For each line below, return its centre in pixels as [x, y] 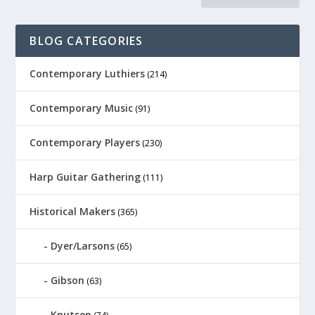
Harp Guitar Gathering [85, 176]
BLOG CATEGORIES [86, 40]
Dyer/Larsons [83, 245]
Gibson [68, 280]
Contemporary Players [85, 142]
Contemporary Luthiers [88, 73]
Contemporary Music [82, 108]
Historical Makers [73, 211]
